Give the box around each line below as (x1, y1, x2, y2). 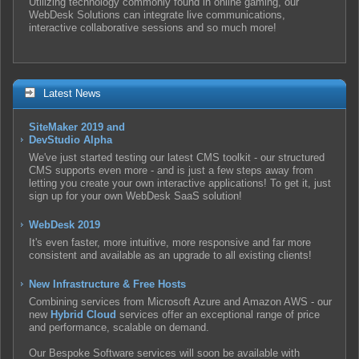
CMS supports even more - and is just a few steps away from (29, 163, 313, 176)
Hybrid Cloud (50, 308, 116, 321)
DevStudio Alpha (29, 133, 112, 146)
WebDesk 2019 (29, 218, 100, 231)
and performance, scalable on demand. (29, 321, 209, 333)
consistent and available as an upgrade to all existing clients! (29, 248, 312, 261)
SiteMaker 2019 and (29, 120, 125, 133)
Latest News (43, 87, 101, 99)
